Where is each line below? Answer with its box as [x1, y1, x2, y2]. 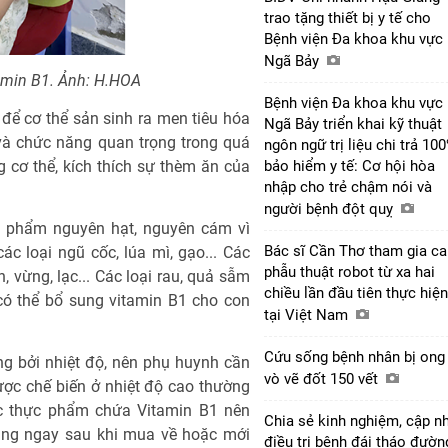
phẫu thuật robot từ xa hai [264, 262, 435, 281]
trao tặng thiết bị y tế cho [264, 8, 431, 27]
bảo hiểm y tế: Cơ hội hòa [264, 156, 435, 175]
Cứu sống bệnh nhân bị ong [264, 347, 445, 366]
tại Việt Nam [264, 305, 352, 324]
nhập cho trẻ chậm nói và [264, 177, 432, 196]
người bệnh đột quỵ [264, 199, 397, 218]
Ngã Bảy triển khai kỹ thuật [264, 114, 442, 133]
